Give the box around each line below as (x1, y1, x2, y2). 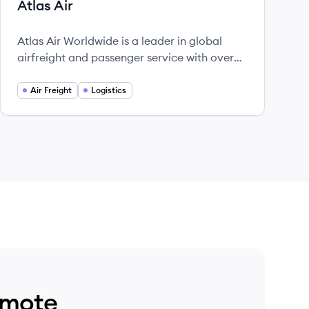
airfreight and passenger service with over (17, 50, 234, 64)
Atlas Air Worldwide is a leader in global (17, 34, 222, 48)
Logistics (91, 85, 126, 95)
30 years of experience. (17, 67, 137, 81)
